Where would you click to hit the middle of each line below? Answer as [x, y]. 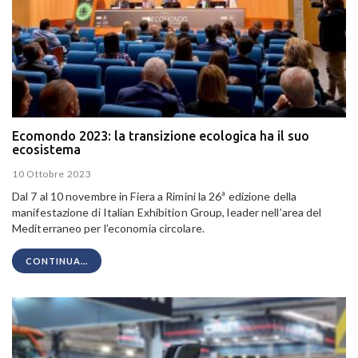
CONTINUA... [57, 261]
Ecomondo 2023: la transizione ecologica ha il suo [161, 135]
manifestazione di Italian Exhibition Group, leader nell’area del [167, 213]
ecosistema [46, 149]
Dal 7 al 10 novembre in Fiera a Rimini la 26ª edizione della [155, 197]
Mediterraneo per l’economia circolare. [108, 229]
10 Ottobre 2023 [52, 174]
